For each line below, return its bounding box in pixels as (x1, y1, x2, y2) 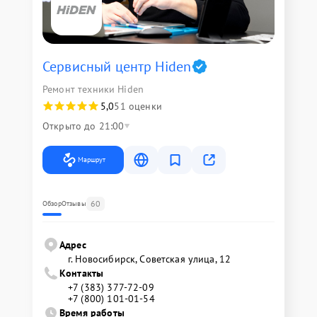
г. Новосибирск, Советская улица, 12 (68, 252, 231, 265)
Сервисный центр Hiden (42, 57, 192, 76)
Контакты (59, 266, 104, 279)
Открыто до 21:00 (42, 119, 125, 132)
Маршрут (78, 154, 105, 164)
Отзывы (61, 198, 86, 208)
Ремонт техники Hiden (42, 82, 144, 96)
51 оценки (114, 99, 162, 113)
